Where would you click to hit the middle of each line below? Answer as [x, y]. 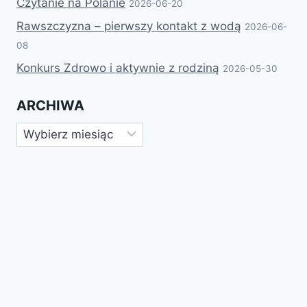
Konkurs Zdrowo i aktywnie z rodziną [118, 68]
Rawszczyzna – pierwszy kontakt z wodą [129, 26]
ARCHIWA [50, 105]
